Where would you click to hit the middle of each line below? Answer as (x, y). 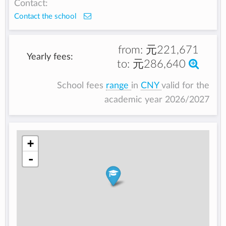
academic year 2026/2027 (157, 100)
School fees (81, 86)
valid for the (185, 86)
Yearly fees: (50, 56)
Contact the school (47, 17)
